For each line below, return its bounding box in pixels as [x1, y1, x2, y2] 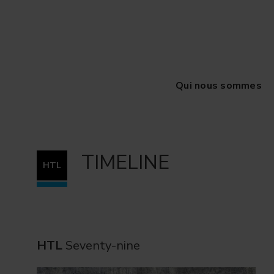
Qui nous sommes [176, 79, 262, 92]
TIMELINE [81, 149, 169, 176]
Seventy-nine [65, 237, 140, 254]
